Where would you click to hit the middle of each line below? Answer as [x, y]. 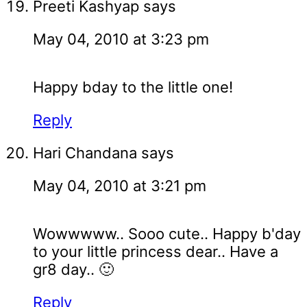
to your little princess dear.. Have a [156, 252]
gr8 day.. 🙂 [73, 270]
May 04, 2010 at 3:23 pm [121, 39]
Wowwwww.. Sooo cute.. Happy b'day [167, 234]
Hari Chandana [85, 153]
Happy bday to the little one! [133, 87]
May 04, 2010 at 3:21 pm [120, 186]
